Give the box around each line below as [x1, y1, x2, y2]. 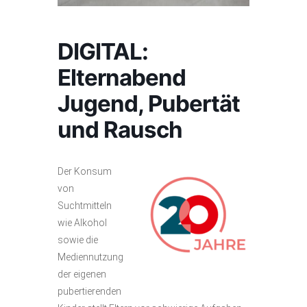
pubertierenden [58, 286, 121, 297]
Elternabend [58, 64, 186, 91]
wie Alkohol [58, 217, 107, 228]
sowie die [58, 234, 98, 245]
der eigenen [58, 269, 106, 280]
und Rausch [58, 116, 182, 143]
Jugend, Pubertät [58, 90, 240, 117]
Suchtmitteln [58, 200, 112, 211]
